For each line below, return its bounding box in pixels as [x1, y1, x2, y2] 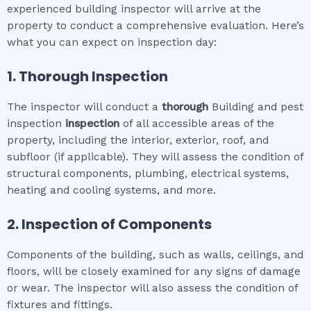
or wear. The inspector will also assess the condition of [7, 281, 298, 294]
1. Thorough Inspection [7, 66, 168, 86]
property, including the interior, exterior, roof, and [7, 133, 269, 146]
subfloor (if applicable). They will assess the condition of [7, 150, 303, 163]
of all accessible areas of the [119, 117, 274, 130]
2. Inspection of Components [7, 214, 212, 234]
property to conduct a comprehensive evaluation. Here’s [7, 19, 304, 32]
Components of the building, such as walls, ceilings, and [7, 248, 303, 261]
